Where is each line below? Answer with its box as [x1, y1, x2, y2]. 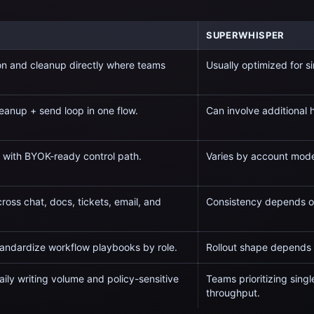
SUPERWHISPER [206, 29, 285, 41]
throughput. [206, 287, 260, 299]
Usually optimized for [206, 59, 306, 71]
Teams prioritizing [206, 273, 290, 285]
